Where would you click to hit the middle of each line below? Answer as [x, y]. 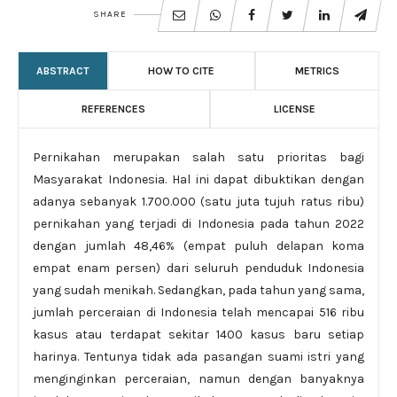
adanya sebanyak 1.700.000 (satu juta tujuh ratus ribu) [198, 202]
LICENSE [294, 109]
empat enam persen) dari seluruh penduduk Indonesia [198, 268]
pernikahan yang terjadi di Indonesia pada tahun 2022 [198, 224]
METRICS [317, 71]
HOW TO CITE [182, 71]
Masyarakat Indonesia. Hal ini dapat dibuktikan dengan [198, 179]
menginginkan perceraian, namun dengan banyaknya [198, 379]
